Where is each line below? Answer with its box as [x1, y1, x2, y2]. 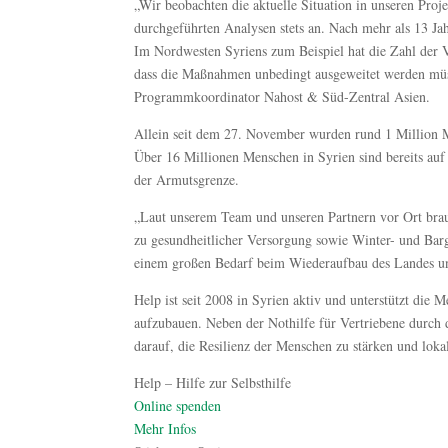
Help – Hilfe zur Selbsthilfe [134, 373, 292, 393]
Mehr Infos [134, 419, 197, 439]
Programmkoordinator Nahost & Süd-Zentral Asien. [134, 87, 431, 107]
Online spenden [134, 396, 222, 416]
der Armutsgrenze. [134, 170, 240, 190]
